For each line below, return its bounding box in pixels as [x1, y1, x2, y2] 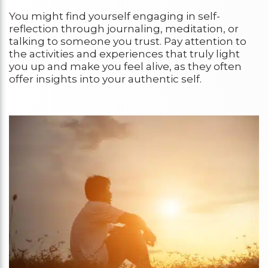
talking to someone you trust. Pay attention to [9, 35, 246, 48]
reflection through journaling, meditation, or [9, 23, 239, 35]
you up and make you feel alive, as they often [9, 60, 242, 73]
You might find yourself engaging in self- [9, 10, 220, 23]
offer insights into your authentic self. [9, 73, 202, 86]
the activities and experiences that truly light [9, 48, 240, 60]
